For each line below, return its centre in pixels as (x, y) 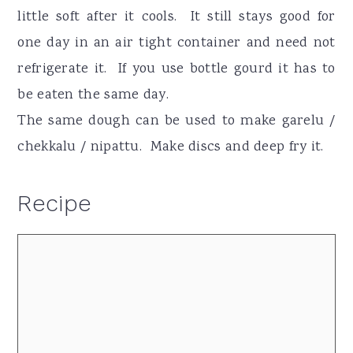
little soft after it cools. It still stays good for (176, 17)
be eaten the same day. (93, 95)
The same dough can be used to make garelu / (176, 121)
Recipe (55, 203)
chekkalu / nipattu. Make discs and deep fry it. (171, 147)
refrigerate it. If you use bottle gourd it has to (176, 69)
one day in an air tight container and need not (176, 43)
